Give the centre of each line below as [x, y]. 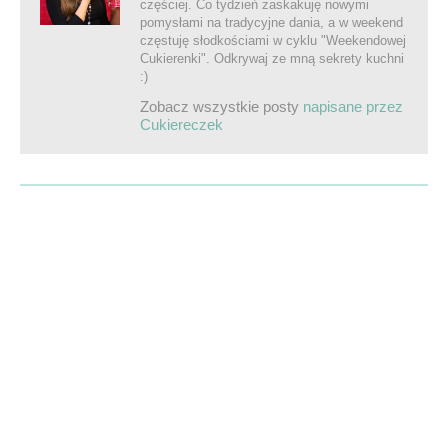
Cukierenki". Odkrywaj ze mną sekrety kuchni [272, 58]
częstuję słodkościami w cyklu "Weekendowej [273, 40]
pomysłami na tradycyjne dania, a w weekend [271, 22]
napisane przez [353, 106]
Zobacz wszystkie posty [221, 106]
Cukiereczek [181, 124]
